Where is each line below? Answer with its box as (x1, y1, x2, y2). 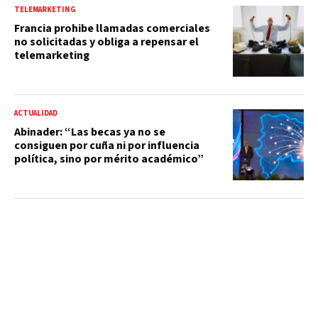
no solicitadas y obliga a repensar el (14, 33, 199, 50)
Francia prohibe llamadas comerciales (14, 20, 210, 36)
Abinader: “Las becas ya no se (14, 124, 165, 140)
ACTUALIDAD (14, 107, 57, 119)
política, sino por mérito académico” (14, 150, 204, 167)
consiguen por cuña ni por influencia (14, 137, 199, 153)
